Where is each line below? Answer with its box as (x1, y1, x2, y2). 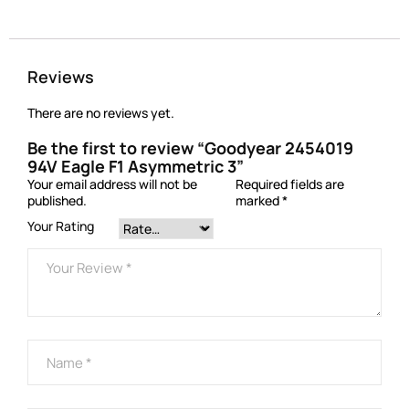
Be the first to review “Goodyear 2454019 (27, 137, 353, 160)
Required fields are (235, 175, 344, 194)
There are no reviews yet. (27, 104, 174, 122)
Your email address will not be (27, 175, 197, 194)
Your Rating (27, 217, 94, 236)
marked (235, 192, 282, 210)
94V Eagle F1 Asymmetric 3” (27, 155, 244, 178)
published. (27, 192, 87, 210)
